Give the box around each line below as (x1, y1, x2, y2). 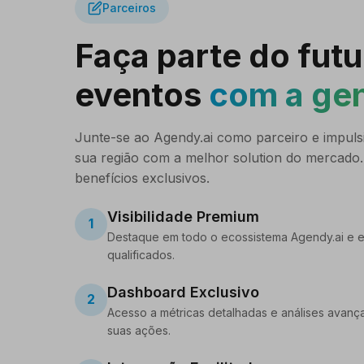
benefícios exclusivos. (75, 169, 210, 186)
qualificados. (107, 247, 175, 262)
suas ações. (107, 323, 171, 337)
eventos (75, 74, 209, 115)
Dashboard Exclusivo (107, 283, 259, 301)
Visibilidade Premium (107, 207, 259, 225)
